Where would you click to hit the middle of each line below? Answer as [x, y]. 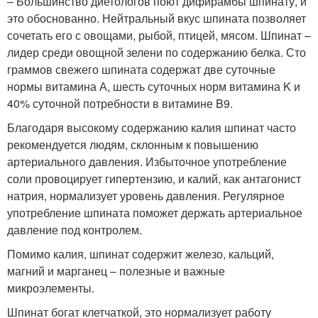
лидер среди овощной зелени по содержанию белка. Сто [157, 52]
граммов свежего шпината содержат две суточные [141, 69]
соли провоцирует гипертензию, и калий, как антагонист [154, 179]
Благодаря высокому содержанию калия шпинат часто [152, 127]
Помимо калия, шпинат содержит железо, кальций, [141, 254]
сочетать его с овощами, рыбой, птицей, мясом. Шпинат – [159, 35]
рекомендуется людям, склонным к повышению [133, 144]
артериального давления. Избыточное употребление [147, 161]
